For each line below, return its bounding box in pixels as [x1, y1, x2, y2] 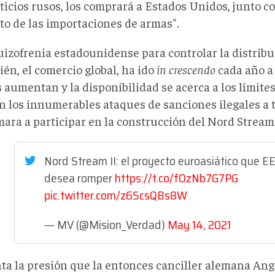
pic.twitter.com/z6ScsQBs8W [44, 185, 187, 205]
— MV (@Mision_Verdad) [44, 215, 168, 234]
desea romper [44, 168, 115, 188]
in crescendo [157, 61, 215, 77]
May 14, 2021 [168, 215, 231, 234]
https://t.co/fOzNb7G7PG [115, 168, 238, 188]
